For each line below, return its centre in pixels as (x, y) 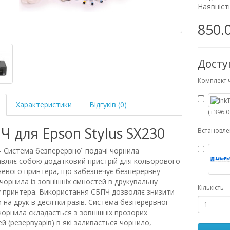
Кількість (211, 188)
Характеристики (44, 104)
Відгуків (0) (108, 104)
